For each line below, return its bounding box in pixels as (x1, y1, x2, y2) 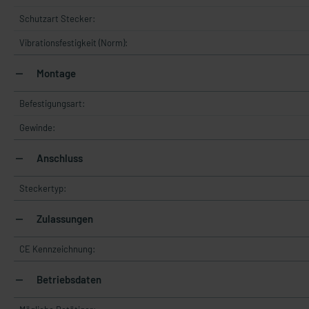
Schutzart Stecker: (19, 13, 95, 24)
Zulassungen (34, 212, 93, 225)
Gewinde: (19, 122, 55, 133)
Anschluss (34, 152, 83, 164)
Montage (34, 67, 76, 79)
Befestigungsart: (19, 98, 85, 109)
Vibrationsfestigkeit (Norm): (19, 37, 128, 48)
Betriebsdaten (34, 273, 101, 286)
